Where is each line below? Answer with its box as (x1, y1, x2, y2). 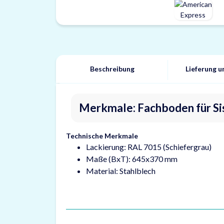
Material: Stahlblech (86, 166, 155, 175)
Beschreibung (89, 64, 134, 73)
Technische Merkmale (66, 131, 138, 140)
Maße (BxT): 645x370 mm (86, 154, 177, 163)
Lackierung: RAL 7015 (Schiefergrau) (86, 142, 211, 151)
